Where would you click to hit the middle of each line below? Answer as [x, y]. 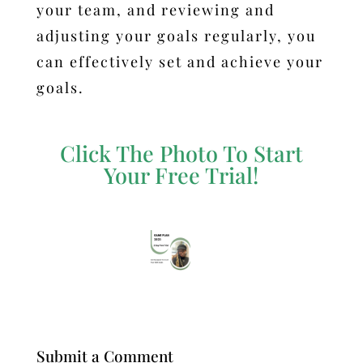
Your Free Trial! [181, 175]
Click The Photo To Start [181, 153]
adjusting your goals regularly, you [176, 35]
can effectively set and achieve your [179, 61]
